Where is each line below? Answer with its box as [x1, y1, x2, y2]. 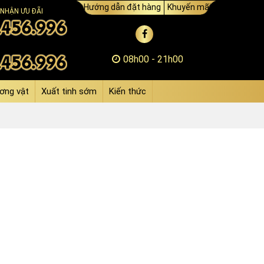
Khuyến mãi [167, 2, 211, 12]
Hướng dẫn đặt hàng [84, 2, 161, 12]
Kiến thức [109, 86, 146, 97]
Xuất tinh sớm [41, 86, 97, 97]
